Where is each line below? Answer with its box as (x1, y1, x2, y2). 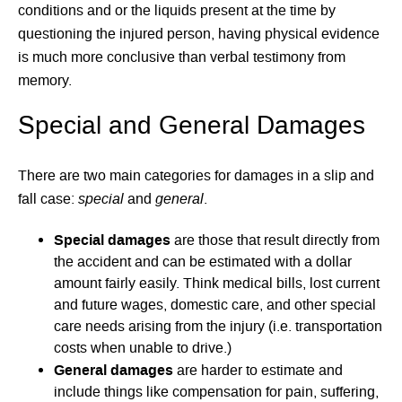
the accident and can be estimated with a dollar (54, 252, 352, 271)
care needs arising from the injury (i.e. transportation (54, 317, 382, 336)
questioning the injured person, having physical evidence (18, 25, 380, 44)
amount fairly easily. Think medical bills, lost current (54, 274, 380, 293)
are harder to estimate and (173, 361, 343, 380)
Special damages (54, 229, 170, 249)
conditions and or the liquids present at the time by (18, 2, 336, 21)
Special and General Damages (18, 111, 365, 143)
